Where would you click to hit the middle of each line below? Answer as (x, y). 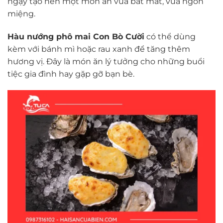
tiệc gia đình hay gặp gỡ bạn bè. (71, 74)
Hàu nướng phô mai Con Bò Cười (76, 36)
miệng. (21, 13)
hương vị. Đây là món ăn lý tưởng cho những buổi (106, 61)
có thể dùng (170, 36)
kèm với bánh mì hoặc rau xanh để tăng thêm (99, 49)
